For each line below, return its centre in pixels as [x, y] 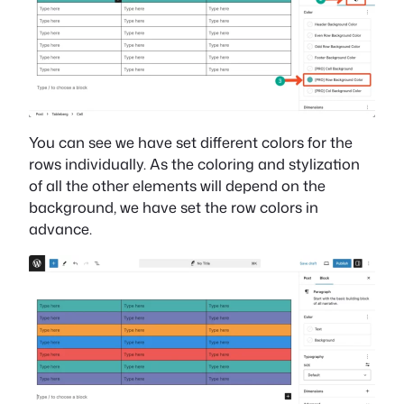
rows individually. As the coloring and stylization [194, 164]
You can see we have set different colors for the [191, 142]
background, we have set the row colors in [174, 207]
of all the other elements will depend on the [177, 186]
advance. [60, 229]
